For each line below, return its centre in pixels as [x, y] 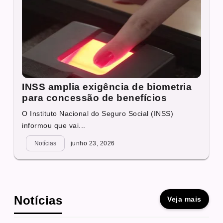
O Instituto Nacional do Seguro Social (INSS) [98, 113]
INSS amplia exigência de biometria [107, 87]
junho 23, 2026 [92, 143]
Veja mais [184, 199]
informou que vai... [54, 125]
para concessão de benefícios [95, 98]
